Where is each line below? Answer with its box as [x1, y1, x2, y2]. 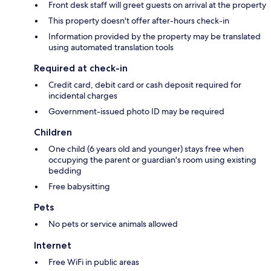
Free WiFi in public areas [48, 256, 139, 267]
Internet [34, 239, 71, 251]
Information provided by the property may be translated [48, 30, 261, 42]
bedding [48, 165, 82, 176]
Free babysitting [48, 180, 110, 192]
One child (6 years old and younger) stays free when [48, 143, 244, 154]
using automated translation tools [48, 41, 174, 53]
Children [34, 126, 72, 138]
